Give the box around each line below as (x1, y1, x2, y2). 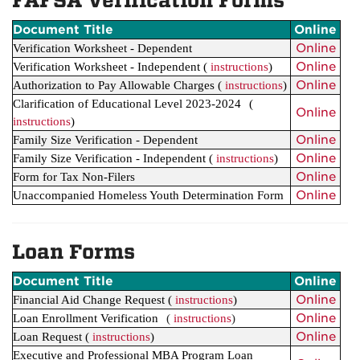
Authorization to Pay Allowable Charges (13, 79, 215, 92)
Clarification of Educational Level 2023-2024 (13, 97, 241, 110)
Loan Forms (12, 240, 135, 264)
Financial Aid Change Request (13, 293, 168, 306)
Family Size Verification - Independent (13, 152, 206, 165)
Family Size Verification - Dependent (13, 133, 198, 146)
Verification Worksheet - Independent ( (13, 60, 211, 73)
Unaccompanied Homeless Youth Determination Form (13, 189, 284, 202)
